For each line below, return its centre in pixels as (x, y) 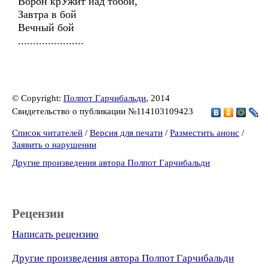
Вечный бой (46, 28)
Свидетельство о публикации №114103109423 (104, 111)
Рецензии (38, 214)
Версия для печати (126, 133)
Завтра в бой (47, 14)
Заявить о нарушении (54, 145)
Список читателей (47, 133)
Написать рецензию (55, 234)
